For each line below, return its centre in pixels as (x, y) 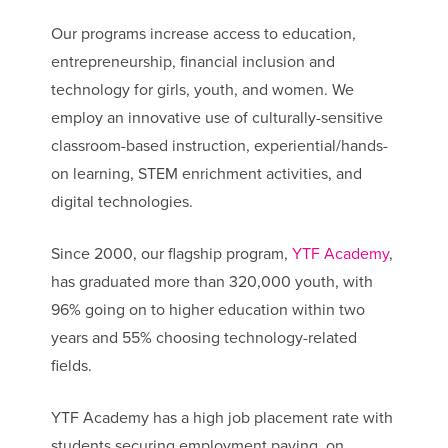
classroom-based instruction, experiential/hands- (219, 146)
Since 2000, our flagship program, (171, 254)
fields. (71, 366)
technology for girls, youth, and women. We (202, 90)
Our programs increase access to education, (203, 34)
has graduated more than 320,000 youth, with (211, 282)
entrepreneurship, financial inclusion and (192, 62)
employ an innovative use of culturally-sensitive (216, 118)
